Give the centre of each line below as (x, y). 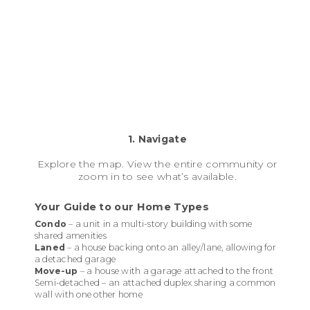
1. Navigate (157, 139)
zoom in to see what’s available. (157, 176)
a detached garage (75, 259)
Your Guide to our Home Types (122, 207)
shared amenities (71, 235)
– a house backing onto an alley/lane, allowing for (171, 247)
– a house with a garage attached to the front (178, 271)
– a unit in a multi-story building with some (159, 224)
